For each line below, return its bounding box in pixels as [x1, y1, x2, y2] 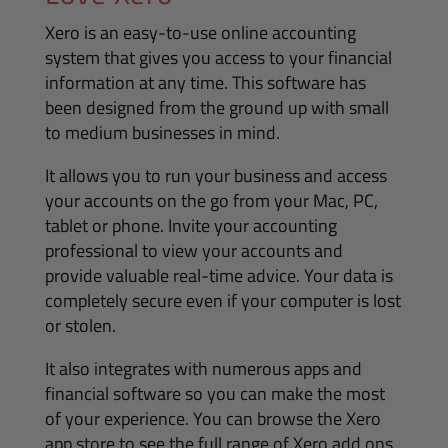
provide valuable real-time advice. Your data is [44, 262, 393, 289]
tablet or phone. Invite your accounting [44, 212, 337, 239]
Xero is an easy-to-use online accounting [44, 19, 356, 46]
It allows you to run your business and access [44, 162, 387, 189]
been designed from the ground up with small [44, 94, 389, 121]
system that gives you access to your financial [44, 44, 392, 71]
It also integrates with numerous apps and [44, 355, 362, 382]
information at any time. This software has [44, 69, 366, 96]
